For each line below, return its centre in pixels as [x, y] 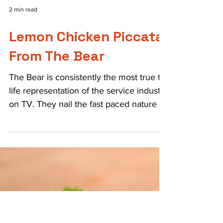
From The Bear [57, 199]
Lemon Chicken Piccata [86, 180]
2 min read [23, 153]
